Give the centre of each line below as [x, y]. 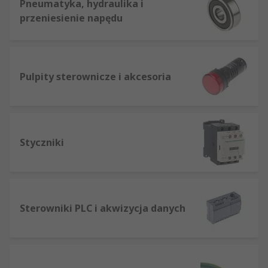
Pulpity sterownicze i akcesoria [95, 76]
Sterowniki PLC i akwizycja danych [103, 208]
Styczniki [42, 142]
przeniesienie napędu [71, 18]
